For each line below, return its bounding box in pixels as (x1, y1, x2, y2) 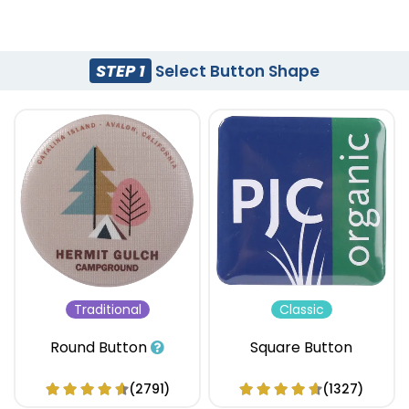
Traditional (73, 300, 142, 320)
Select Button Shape (152, 59, 320, 82)
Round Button (49, 337, 151, 359)
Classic (278, 300, 324, 320)
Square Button (250, 337, 352, 359)
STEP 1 (96, 58, 145, 82)
